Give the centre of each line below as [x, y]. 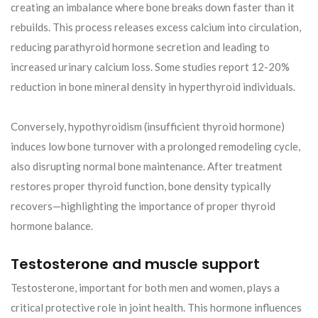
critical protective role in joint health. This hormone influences [156, 308]
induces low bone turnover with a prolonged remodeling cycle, [155, 147]
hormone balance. [52, 226]
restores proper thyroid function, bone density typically [141, 186]
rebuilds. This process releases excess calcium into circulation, [156, 27]
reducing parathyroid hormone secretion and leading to [140, 47]
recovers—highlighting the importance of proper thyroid [143, 206]
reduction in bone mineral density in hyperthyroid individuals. [153, 87]
